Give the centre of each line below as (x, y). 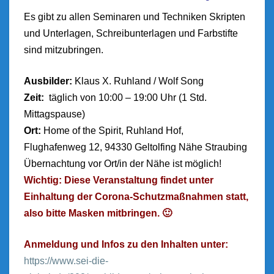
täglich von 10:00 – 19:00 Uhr (111, 98)
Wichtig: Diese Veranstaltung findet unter (119, 180)
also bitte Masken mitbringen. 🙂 (98, 213)
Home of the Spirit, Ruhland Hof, (113, 131)
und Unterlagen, (60, 33)
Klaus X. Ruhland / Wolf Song (139, 81)
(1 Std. (193, 98)
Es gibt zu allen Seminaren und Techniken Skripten (135, 17)
